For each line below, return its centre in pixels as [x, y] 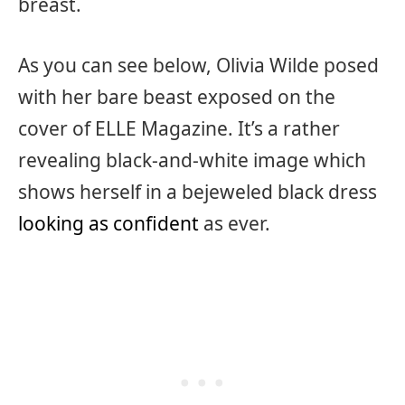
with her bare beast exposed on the [177, 96]
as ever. [235, 223]
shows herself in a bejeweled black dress [198, 191]
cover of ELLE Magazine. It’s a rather [179, 128]
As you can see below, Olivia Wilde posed [198, 65]
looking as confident [108, 223]
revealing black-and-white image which [192, 160]
